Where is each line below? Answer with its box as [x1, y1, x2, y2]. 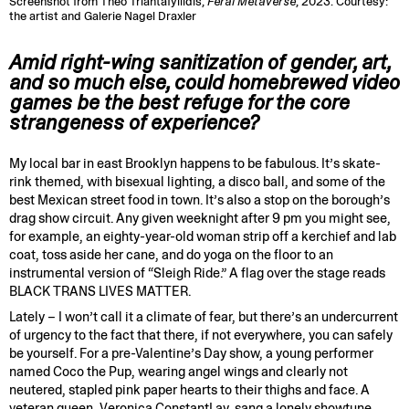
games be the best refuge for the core [8, 89, 350, 116]
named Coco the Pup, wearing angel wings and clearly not [8, 362, 348, 381]
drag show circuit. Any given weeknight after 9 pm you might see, [8, 209, 391, 228]
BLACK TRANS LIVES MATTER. [8, 282, 191, 301]
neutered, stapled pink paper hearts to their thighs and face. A [8, 380, 370, 399]
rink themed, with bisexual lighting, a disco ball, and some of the [8, 173, 385, 192]
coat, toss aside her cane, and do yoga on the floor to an [8, 246, 333, 265]
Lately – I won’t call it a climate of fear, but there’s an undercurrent [8, 307, 398, 326]
